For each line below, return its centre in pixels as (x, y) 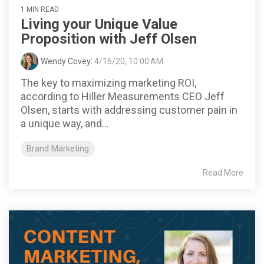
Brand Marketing (58, 149)
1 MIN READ (40, 10)
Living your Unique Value (99, 24)
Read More (223, 173)
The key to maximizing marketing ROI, (108, 83)
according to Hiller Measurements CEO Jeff (123, 97)
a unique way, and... (65, 124)
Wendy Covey (66, 62)
